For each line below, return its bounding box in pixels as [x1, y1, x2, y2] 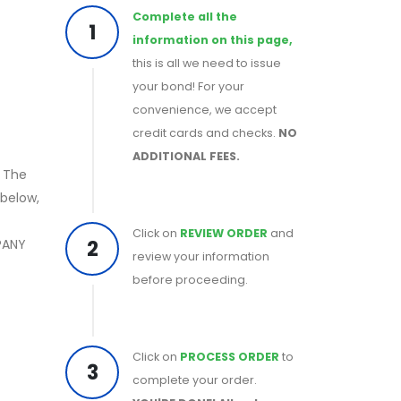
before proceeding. [132, 272, 248, 287]
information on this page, [132, 32, 293, 47]
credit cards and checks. [132, 125, 278, 141]
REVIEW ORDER [180, 226, 268, 241]
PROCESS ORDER [180, 349, 279, 364]
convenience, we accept [132, 102, 277, 117]
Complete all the [132, 9, 237, 24]
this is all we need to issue [132, 55, 281, 71]
